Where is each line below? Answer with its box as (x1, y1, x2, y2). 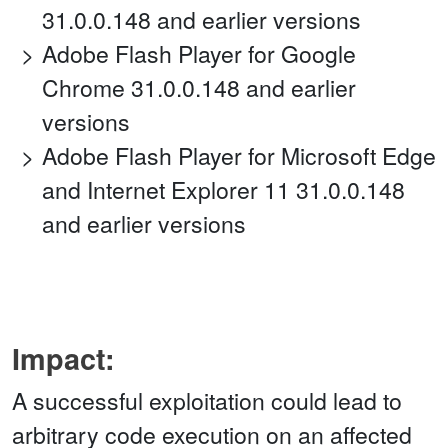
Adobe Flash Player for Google (42, 37, 356, 71)
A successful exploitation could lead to (12, 384, 402, 418)
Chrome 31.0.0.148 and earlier (42, 71, 356, 105)
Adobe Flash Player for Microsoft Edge (42, 139, 436, 173)
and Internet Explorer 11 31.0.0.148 (42, 173, 405, 207)
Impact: (12, 338, 115, 380)
